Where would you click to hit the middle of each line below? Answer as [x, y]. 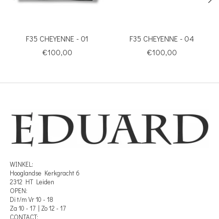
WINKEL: [22, 164]
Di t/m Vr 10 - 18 [32, 200]
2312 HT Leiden [32, 182]
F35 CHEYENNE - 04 [162, 38]
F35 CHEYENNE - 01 [57, 38]
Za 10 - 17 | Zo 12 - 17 [38, 208]
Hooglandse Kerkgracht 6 [45, 173]
